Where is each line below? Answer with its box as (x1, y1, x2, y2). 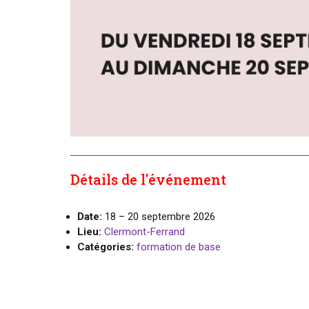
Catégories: (77, 240, 134, 253)
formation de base (137, 240, 221, 253)
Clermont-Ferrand (104, 225, 185, 238)
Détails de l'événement (70, 170, 226, 188)
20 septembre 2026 (128, 210, 215, 223)
